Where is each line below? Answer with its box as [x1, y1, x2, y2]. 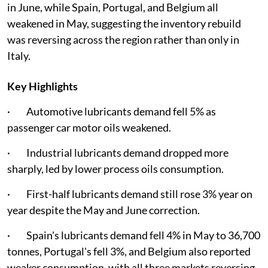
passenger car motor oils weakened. [7, 121, 171, 135]
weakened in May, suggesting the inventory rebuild [7, 17, 241, 31]
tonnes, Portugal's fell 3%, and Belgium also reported [7, 245, 251, 258]
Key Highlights [7, 80, 78, 93]
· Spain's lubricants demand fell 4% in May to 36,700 [7, 229, 260, 242]
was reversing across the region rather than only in [7, 33, 239, 47]
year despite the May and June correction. [7, 203, 200, 217]
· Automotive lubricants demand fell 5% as [7, 105, 216, 118]
